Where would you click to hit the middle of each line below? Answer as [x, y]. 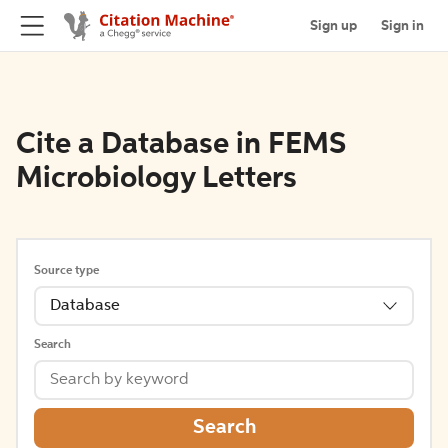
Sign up [333, 25]
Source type [66, 271]
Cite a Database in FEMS [181, 145]
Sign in [402, 25]
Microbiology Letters [156, 179]
